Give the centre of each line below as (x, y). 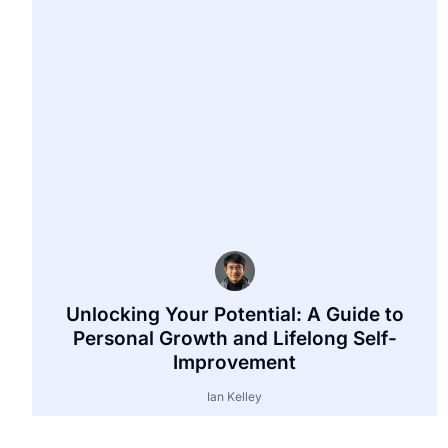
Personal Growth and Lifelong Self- (234, 338)
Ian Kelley (235, 396)
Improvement (235, 362)
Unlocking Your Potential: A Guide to (234, 314)
